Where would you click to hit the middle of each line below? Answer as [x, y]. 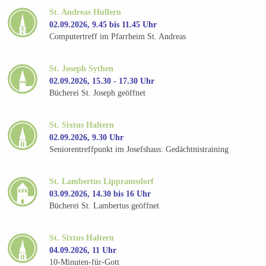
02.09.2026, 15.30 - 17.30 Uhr [102, 81]
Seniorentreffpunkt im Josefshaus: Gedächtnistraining [139, 150]
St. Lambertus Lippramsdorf [102, 181]
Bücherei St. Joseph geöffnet [98, 93]
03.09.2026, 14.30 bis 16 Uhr [100, 194]
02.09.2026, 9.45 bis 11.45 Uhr [103, 24]
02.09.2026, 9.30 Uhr [87, 137]
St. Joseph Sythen [82, 68]
